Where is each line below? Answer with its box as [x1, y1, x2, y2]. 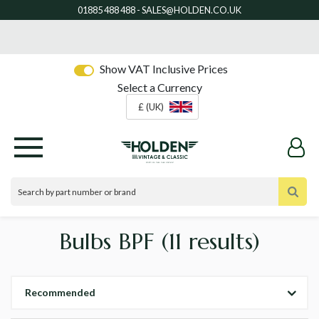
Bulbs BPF [59, 227, 161, 256]
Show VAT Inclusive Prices [100, 61, 228, 75]
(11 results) [161, 227, 260, 256]
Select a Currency [117, 80, 202, 94]
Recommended [25, 286, 95, 299]
